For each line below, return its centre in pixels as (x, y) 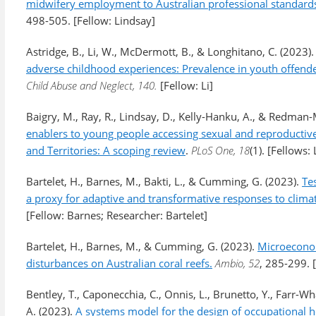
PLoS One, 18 (220, 150)
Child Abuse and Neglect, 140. (93, 85)
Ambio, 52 (237, 263)
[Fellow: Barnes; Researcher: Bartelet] (117, 215)
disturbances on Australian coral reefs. (119, 263)
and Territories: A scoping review (106, 150)
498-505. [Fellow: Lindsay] (91, 20)
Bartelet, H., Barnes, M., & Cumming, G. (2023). (142, 246)
